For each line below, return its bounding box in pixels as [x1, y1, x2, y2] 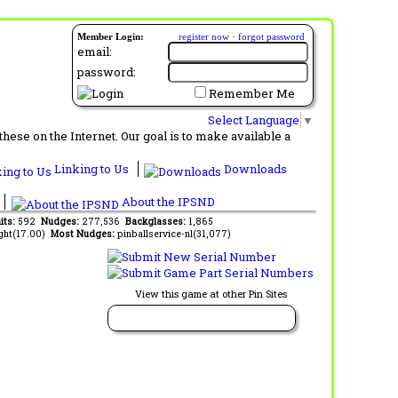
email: [77, 44, 112, 60]
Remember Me [209, 85, 295, 101]
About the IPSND [118, 193, 215, 210]
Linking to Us [52, 160, 131, 177]
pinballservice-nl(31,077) [116, 227, 231, 240]
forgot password [238, 31, 305, 42]
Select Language [208, 111, 299, 128]
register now [179, 31, 229, 42]
